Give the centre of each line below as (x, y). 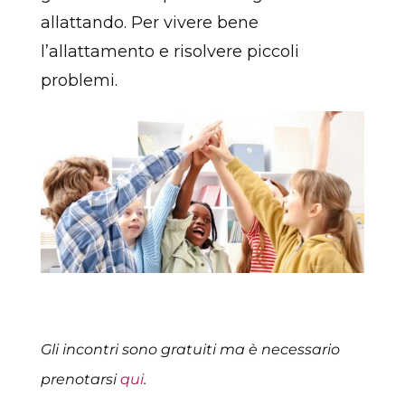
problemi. (79, 80)
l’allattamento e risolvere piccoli (170, 51)
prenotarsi (80, 380)
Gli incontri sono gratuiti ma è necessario (190, 350)
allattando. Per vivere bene (149, 22)
